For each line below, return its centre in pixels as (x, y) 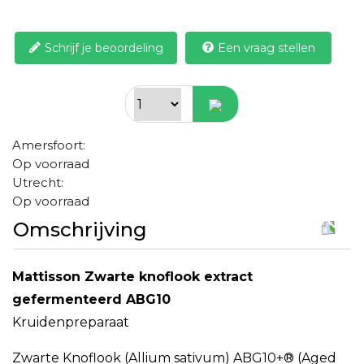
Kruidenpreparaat (71, 322)
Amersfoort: (49, 145)
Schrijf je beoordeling (104, 48)
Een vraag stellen (266, 48)
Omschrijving (80, 230)
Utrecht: (38, 182)
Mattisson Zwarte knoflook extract (132, 277)
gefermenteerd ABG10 (91, 299)
